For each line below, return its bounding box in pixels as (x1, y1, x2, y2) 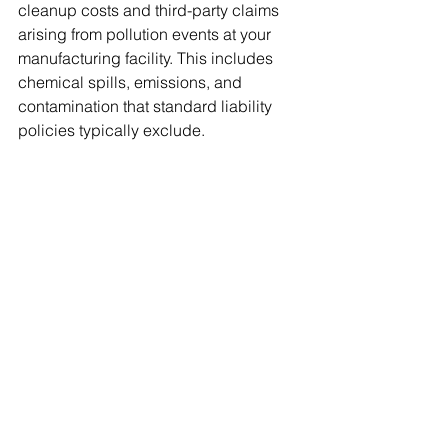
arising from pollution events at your (18, 24, 275, 44)
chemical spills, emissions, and (18, 72, 246, 92)
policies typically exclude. (18, 120, 205, 140)
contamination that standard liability (18, 96, 276, 116)
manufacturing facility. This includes (18, 48, 277, 68)
